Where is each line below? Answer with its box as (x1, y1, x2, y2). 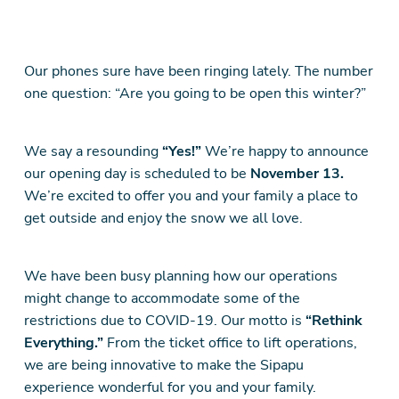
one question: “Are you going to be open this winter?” (23, 84, 370, 103)
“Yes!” (161, 142, 205, 161)
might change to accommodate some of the (23, 289, 300, 308)
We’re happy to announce (204, 142, 369, 161)
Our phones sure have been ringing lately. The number (23, 61, 373, 81)
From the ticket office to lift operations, (102, 333, 357, 353)
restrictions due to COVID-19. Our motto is (23, 311, 305, 330)
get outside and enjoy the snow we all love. (23, 208, 303, 228)
